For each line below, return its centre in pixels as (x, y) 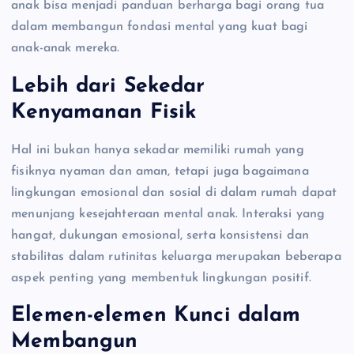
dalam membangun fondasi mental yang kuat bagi (160, 27)
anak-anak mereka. (66, 49)
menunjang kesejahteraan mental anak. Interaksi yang (168, 214)
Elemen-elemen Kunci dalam (156, 316)
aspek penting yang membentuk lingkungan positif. (161, 278)
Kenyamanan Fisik (104, 113)
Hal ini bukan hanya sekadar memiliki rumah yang (158, 150)
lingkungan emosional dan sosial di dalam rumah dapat (174, 192)
